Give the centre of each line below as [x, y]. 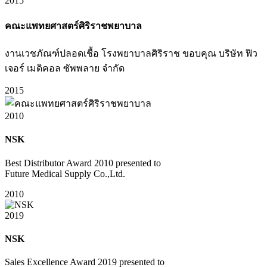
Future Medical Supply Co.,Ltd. [65, 173]
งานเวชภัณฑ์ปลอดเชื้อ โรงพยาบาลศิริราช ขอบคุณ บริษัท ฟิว [131, 54]
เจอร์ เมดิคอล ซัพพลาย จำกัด [65, 69]
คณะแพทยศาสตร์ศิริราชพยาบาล [73, 26]
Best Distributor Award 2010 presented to [83, 163]
